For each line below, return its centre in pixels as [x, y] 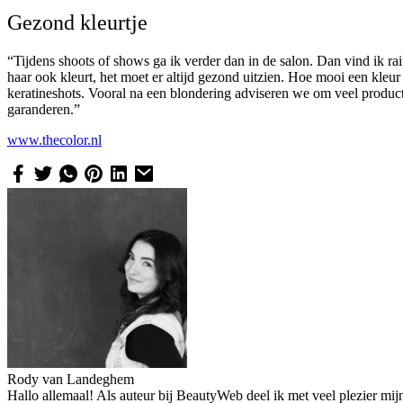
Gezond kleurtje [80, 23]
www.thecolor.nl [54, 140]
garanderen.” [44, 110]
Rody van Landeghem [71, 380]
